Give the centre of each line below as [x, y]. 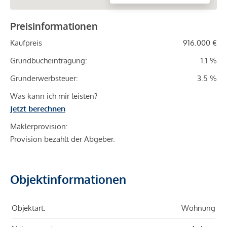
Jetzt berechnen [38, 109]
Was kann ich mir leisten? [54, 96]
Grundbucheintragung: [49, 61]
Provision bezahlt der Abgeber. [63, 139]
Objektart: [29, 208]
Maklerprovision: [39, 127]
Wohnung [198, 208]
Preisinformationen [54, 26]
